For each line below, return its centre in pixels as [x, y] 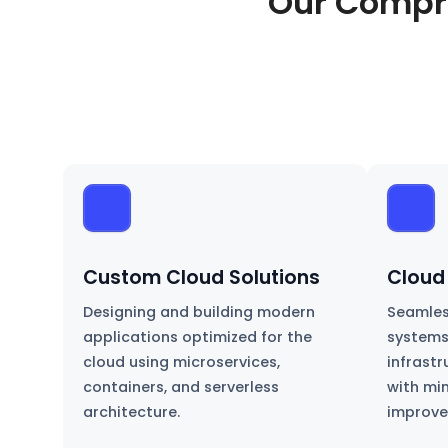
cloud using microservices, [181, 362]
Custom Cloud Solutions [201, 278]
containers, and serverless [180, 387]
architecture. [131, 412]
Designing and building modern [198, 312]
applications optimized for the [197, 337]
